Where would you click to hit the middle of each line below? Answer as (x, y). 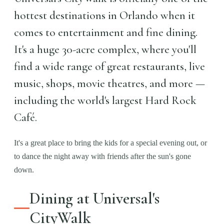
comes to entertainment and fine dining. (106, 32)
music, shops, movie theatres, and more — (109, 83)
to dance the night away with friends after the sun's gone (102, 156)
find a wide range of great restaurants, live (109, 66)
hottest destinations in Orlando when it (104, 15)
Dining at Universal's (95, 198)
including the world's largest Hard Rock (105, 100)
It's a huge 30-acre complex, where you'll (105, 49)
